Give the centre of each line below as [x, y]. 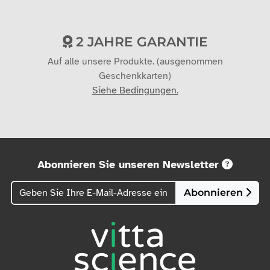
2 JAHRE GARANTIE [140, 41]
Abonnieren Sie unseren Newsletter [128, 164]
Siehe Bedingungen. [135, 90]
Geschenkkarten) [135, 76]
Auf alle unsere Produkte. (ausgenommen [135, 61]
